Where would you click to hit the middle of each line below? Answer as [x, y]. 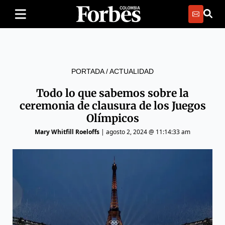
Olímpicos [113, 118]
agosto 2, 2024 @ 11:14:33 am [148, 132]
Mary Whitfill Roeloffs [67, 132]
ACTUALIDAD [132, 71]
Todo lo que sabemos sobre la [113, 93]
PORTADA [88, 71]
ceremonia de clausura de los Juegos [113, 106]
